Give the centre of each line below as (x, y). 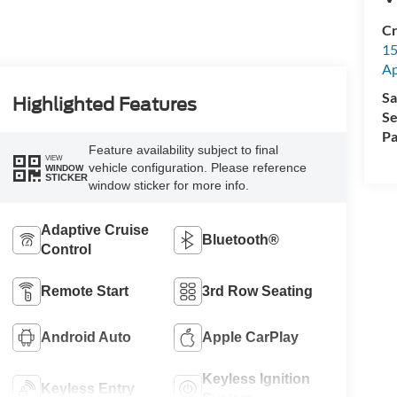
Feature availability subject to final (183, 150)
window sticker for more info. (168, 185)
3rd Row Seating (258, 291)
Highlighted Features (104, 105)
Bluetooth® (241, 239)
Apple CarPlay (251, 337)
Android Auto (86, 337)
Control (66, 249)
